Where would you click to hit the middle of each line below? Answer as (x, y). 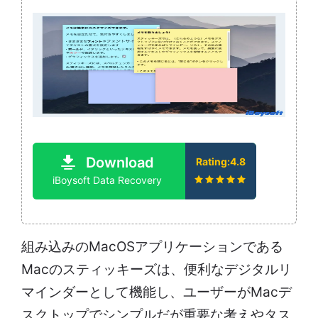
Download (120, 163)
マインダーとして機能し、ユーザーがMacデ (157, 292)
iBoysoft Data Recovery (107, 180)
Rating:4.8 (221, 162)
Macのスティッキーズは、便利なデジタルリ (157, 270)
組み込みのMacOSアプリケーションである (152, 247)
